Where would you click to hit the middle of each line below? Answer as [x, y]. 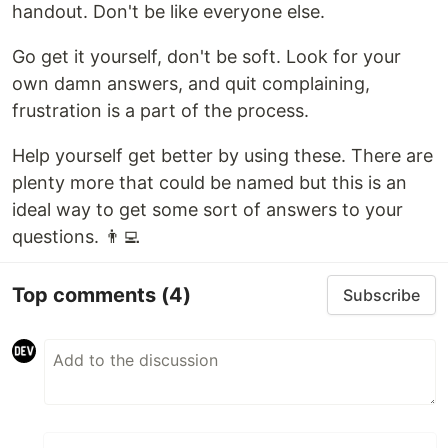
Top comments [86, 294]
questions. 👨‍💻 [76, 237]
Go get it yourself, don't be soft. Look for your [206, 57]
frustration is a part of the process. [160, 111]
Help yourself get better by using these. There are [222, 156]
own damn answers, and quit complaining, [191, 84]
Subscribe [381, 295]
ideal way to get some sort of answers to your [207, 210]
